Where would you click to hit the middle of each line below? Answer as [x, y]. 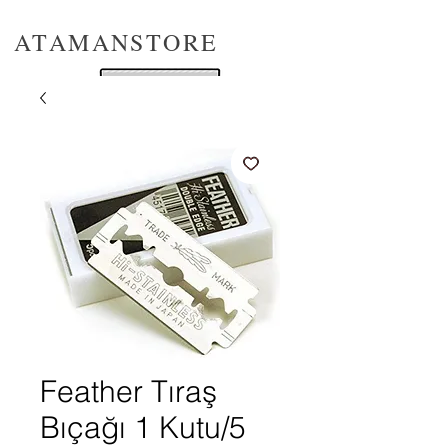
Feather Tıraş [128, 391]
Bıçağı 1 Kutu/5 [143, 427]
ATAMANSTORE [116, 42]
